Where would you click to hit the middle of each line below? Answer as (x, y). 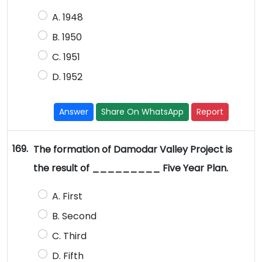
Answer (74, 112)
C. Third (69, 236)
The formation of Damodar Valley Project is (132, 150)
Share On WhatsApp (143, 112)
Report (210, 112)
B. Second (75, 216)
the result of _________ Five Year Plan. (130, 168)
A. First (67, 196)
